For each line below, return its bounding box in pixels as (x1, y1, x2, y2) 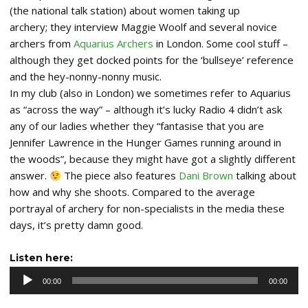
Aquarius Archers (74, 36, 153, 51)
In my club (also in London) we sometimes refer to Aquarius (10, 86, 291, 100)
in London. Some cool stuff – (153, 36, 288, 51)
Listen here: (10, 252, 73, 265)
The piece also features (61, 168, 179, 183)
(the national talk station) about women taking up (10, 3, 240, 18)
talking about (233, 168, 297, 183)
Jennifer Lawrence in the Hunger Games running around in (10, 135, 281, 150)
